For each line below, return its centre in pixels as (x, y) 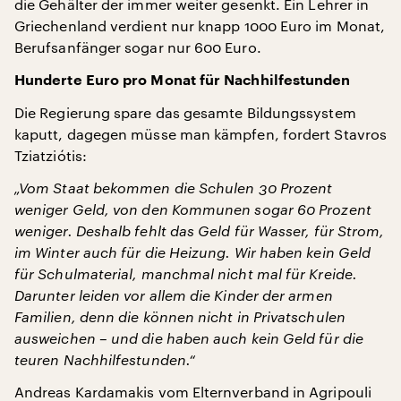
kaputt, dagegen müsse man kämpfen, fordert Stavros (200, 134)
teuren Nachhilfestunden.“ (105, 359)
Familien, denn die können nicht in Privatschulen (180, 316)
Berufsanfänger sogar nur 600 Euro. (138, 47)
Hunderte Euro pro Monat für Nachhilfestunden (183, 81)
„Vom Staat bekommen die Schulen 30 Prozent (174, 188)
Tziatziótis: (51, 155)
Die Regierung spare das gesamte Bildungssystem (185, 112)
